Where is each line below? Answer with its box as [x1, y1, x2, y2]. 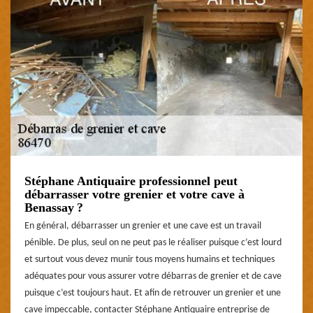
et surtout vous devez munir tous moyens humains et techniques [24, 254, 275, 265]
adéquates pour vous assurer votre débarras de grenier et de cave [24, 270, 282, 282]
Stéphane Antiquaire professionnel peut [24, 173, 238, 188]
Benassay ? [24, 200, 83, 214]
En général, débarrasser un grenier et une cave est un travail [24, 220, 261, 231]
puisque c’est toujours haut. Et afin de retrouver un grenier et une [24, 287, 281, 298]
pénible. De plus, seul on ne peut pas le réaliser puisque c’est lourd [24, 237, 282, 248]
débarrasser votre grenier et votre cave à [24, 187, 245, 201]
